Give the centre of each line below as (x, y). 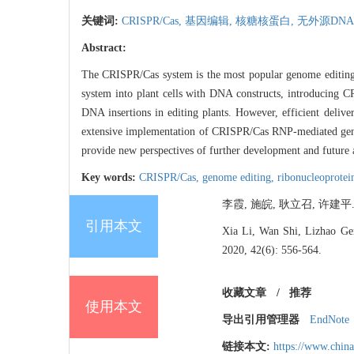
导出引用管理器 (261, 320)
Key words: (110, 178)
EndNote (329, 320)
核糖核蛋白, (266, 21)
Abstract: (104, 48)
